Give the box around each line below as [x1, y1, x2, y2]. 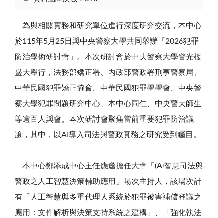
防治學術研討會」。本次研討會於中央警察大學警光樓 [15, 53, 201, 61]
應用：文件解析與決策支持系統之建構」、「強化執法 [15, 208, 201, 217]
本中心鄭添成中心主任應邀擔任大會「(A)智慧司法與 [15, 162, 203, 170]
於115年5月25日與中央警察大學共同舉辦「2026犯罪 [15, 37, 199, 45]
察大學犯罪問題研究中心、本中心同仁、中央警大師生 [15, 99, 201, 108]
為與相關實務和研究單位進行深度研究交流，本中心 [15, 21, 201, 30]
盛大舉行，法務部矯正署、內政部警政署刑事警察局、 [15, 68, 201, 76]
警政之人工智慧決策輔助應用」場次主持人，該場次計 [15, 177, 201, 185]
